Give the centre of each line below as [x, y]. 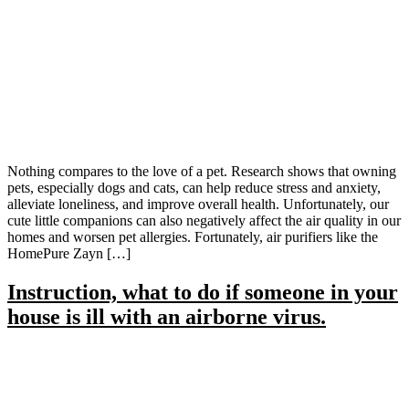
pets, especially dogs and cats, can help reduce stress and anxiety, [194, 187]
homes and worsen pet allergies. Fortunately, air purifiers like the [193, 236]
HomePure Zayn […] [69, 253]
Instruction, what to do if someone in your [203, 292]
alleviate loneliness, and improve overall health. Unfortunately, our [198, 204]
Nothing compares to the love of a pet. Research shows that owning [202, 171]
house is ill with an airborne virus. [167, 316]
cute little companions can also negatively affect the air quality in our [204, 220]
